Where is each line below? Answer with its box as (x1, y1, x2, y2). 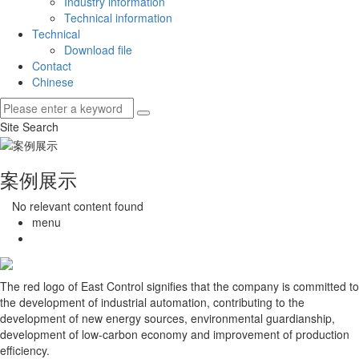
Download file (64, 42, 132, 58)
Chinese (32, 74, 74, 91)
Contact (32, 58, 71, 75)
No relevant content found (12, 197, 143, 214)
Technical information (64, 10, 172, 26)
